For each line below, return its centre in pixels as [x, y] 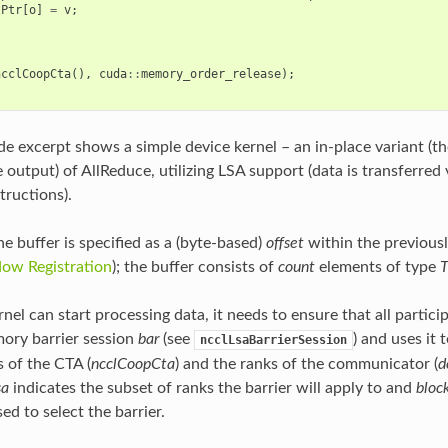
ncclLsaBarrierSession [273, 339]
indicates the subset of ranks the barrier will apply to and [212, 387]
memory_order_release [210, 73]
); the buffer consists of [194, 266]
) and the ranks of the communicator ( [306, 363]
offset [284, 242]
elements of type [377, 266]
